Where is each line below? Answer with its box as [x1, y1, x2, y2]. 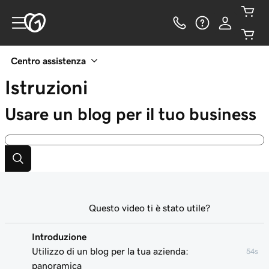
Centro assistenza [11, 56, 86, 65]
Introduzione [32, 232, 86, 241]
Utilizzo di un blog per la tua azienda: [32, 246, 189, 256]
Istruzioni [5, 78, 88, 97]
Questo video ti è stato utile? [89, 203, 210, 213]
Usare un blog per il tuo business [5, 106, 256, 122]
